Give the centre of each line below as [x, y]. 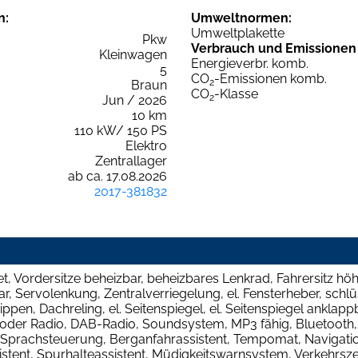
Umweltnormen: [241, 18]
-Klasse [236, 94]
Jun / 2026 [135, 101]
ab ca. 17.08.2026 [117, 177]
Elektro [146, 146]
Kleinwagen [133, 55]
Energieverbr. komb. [250, 64]
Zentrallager [131, 161]
